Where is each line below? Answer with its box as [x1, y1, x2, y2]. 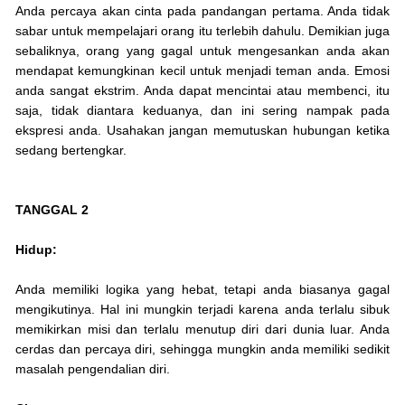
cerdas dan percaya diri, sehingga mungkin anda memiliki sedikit [15, 342, 390, 357]
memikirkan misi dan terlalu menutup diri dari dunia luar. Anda [15, 322, 390, 337]
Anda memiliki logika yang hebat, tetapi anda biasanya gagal [15, 282, 390, 297]
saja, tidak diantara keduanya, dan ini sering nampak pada [15, 103, 390, 118]
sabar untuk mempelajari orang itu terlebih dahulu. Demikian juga [15, 24, 390, 39]
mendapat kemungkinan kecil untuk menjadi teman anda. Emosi [15, 63, 390, 79]
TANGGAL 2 [15, 202, 89, 218]
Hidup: [15, 242, 57, 258]
